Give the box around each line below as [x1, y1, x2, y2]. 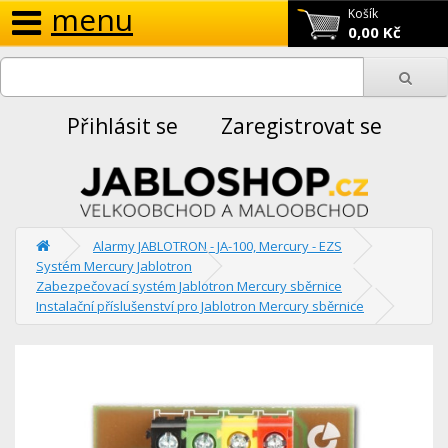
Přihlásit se [66, 112, 178, 140]
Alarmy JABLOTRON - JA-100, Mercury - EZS [93, 236, 342, 255]
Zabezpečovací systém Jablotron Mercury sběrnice [36, 276, 342, 295]
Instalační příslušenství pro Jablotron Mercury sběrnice [36, 296, 364, 315]
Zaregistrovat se [220, 112, 382, 140]
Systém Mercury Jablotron [36, 256, 192, 275]
